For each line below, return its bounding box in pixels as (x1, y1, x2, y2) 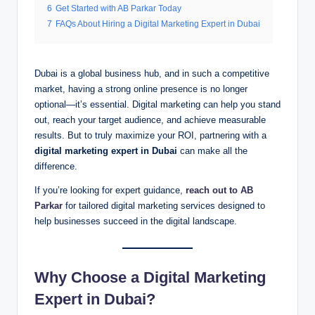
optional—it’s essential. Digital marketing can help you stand (34, 99, 281, 110)
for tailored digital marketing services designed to (63, 200, 265, 212)
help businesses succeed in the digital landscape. (34, 216, 237, 227)
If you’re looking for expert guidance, (34, 185, 186, 196)
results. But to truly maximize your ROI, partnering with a (34, 130, 266, 141)
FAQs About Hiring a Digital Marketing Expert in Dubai (56, 20, 260, 29)
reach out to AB (186, 185, 253, 196)
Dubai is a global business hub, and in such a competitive (34, 68, 269, 79)
